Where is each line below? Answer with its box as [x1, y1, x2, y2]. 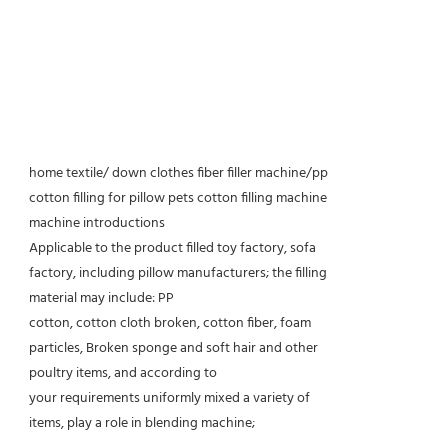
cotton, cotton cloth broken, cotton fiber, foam [29, 311, 311, 335]
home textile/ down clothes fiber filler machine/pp [29, 161, 328, 185]
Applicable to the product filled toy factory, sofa [29, 236, 316, 260]
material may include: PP [29, 286, 174, 310]
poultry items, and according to [29, 361, 217, 385]
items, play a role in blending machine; [29, 411, 255, 435]
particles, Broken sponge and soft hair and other [29, 336, 318, 360]
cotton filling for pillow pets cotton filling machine [29, 186, 327, 210]
